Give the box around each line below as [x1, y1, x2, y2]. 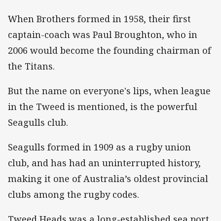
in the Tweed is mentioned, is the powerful [8, 100, 197, 112]
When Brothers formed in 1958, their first [8, 12, 191, 25]
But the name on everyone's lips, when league [8, 84, 211, 97]
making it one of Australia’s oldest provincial [8, 173, 208, 185]
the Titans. [8, 60, 55, 72]
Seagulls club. [8, 116, 68, 128]
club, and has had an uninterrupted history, [8, 157, 201, 169]
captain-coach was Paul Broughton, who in [8, 28, 197, 40]
